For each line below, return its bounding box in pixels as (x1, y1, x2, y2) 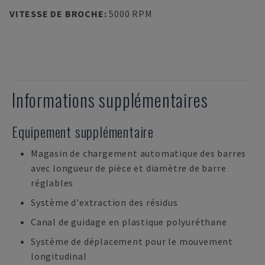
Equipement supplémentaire (12, 121, 154, 142)
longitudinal (31, 250, 87, 262)
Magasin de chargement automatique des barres (31, 147, 247, 159)
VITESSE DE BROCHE (9, 8, 104, 20)
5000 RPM (109, 8, 153, 20)
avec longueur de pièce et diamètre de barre (31, 162, 227, 174)
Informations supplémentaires (12, 86, 208, 113)
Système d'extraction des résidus (31, 196, 178, 208)
